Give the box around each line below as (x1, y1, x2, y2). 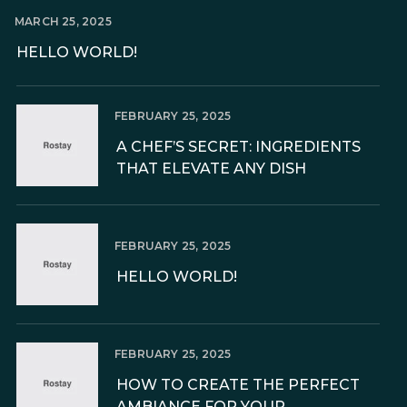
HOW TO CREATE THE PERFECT (116, 376, 360, 394)
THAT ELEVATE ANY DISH (116, 160, 306, 178)
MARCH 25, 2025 (15, 14, 112, 28)
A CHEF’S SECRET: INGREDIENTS (116, 138, 361, 156)
